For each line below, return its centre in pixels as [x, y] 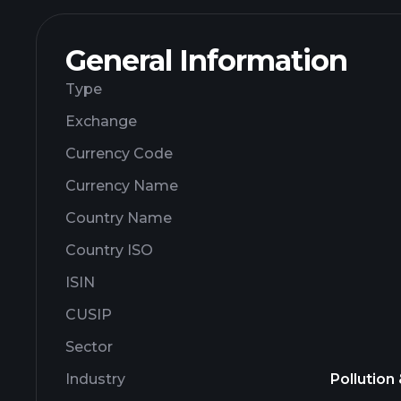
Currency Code [119, 154]
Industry [95, 379]
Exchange [101, 121]
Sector [89, 347]
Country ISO [109, 250]
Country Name [119, 218]
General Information [206, 60]
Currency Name [122, 186]
